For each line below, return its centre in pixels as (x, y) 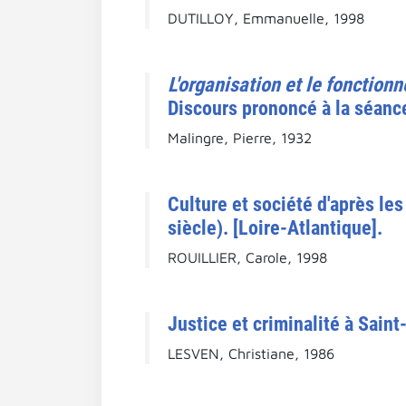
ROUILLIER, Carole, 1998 (247, 257)
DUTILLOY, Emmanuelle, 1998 (266, 18)
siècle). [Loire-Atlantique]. (275, 227)
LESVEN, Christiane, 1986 (251, 353)
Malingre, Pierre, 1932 (240, 137)
